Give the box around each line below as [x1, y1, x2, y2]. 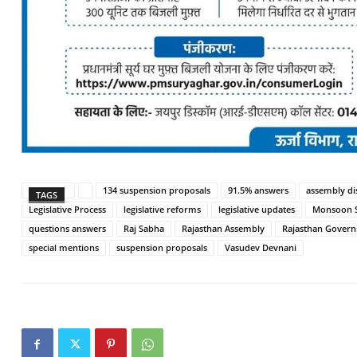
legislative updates [218, 203, 295, 215]
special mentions [28, 241, 99, 253]
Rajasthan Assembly [181, 222, 265, 234]
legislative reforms [123, 203, 201, 215]
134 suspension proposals [102, 184, 210, 196]
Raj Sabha [123, 222, 164, 234]
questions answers [28, 222, 106, 234]
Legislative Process [28, 203, 106, 215]
